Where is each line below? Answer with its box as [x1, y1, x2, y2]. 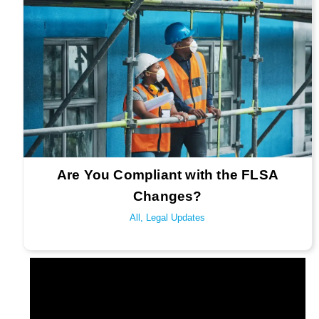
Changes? [133, 189, 202, 204]
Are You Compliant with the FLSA [56, 167, 278, 182]
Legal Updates [146, 212, 206, 223]
